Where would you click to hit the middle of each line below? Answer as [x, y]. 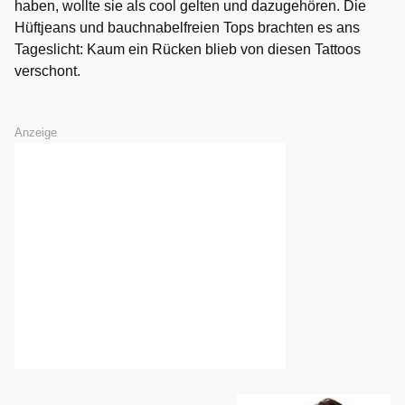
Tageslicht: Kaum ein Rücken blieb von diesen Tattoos [188, 49]
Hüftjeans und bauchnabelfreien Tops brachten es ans [187, 28]
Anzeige [36, 132]
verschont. [47, 71]
